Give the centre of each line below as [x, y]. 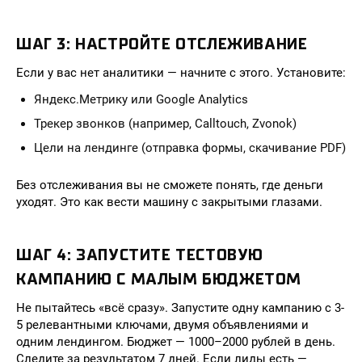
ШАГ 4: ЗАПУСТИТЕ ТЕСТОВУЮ [140, 255]
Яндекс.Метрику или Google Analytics [141, 99]
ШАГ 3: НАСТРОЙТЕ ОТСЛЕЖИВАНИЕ [162, 44]
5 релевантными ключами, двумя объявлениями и [162, 325]
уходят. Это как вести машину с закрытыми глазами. [169, 202]
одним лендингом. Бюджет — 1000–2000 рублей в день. [176, 342]
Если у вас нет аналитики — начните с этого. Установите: [181, 73]
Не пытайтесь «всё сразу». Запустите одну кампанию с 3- [180, 308]
